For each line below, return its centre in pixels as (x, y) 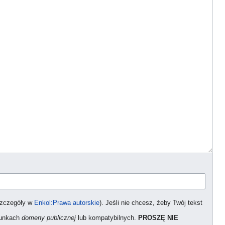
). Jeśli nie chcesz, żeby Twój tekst (151, 203)
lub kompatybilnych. (107, 218)
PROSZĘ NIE (158, 218)
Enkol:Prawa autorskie (67, 203)
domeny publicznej (49, 218)
